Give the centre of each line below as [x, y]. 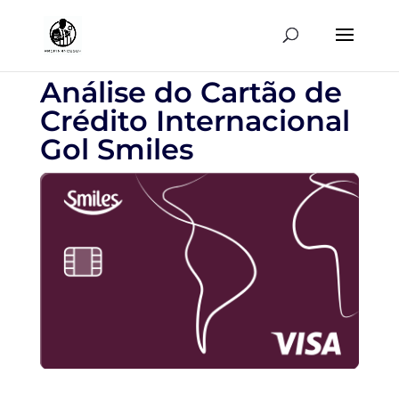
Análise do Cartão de [191, 92]
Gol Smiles [116, 149]
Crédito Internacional [195, 121]
